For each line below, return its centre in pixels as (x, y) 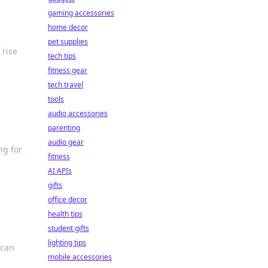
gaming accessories (81, 13)
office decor (68, 200)
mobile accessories (80, 257)
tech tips (62, 56)
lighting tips (67, 243)
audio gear (66, 142)
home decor (68, 27)
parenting (64, 128)
